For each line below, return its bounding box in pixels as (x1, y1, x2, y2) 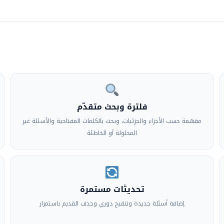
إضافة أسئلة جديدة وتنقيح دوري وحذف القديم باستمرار (39, 197, 184, 209)
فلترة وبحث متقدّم (76, 98, 147, 114)
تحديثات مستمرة (79, 181, 144, 197)
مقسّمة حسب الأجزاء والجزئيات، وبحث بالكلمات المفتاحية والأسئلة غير (22, 115, 201, 126)
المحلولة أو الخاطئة (87, 127, 137, 138)
